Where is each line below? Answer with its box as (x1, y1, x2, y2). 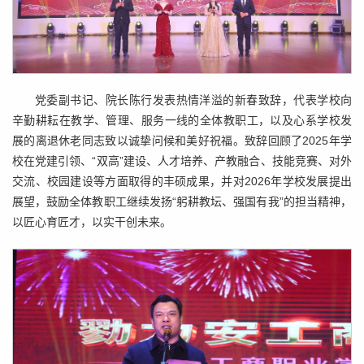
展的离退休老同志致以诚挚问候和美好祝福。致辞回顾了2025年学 (12, 134, 352, 148)
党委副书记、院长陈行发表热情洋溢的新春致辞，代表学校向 (35, 93, 352, 107)
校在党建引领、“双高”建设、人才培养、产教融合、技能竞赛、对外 (12, 154, 352, 168)
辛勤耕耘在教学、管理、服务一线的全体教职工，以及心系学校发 (12, 114, 352, 128)
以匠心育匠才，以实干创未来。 (12, 215, 171, 229)
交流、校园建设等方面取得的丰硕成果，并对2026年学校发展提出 (12, 175, 352, 188)
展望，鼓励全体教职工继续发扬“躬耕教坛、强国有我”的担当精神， (12, 195, 352, 209)
